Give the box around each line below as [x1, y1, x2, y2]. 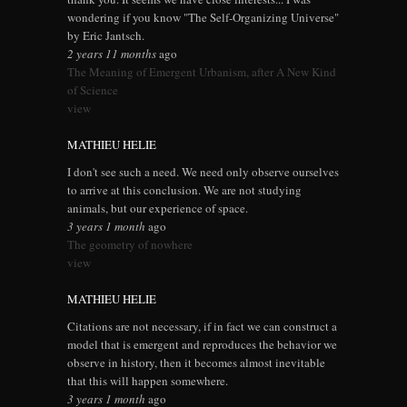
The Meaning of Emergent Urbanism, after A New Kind [67, 64, 336, 81]
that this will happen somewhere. [67, 372, 228, 390]
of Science [67, 82, 118, 99]
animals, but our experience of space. [67, 200, 248, 217]
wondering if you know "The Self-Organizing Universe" [67, 9, 339, 26]
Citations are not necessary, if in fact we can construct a [67, 318, 337, 335]
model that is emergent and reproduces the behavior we [67, 336, 337, 353]
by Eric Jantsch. [67, 27, 144, 45]
